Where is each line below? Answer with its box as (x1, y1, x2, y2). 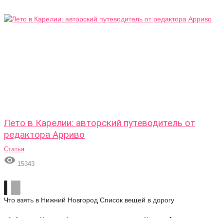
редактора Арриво (4, 129, 85, 140)
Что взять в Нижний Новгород (4, 196, 98, 204)
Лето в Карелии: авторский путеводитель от (4, 117, 195, 128)
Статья (4, 145, 24, 153)
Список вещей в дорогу (100, 196, 174, 204)
